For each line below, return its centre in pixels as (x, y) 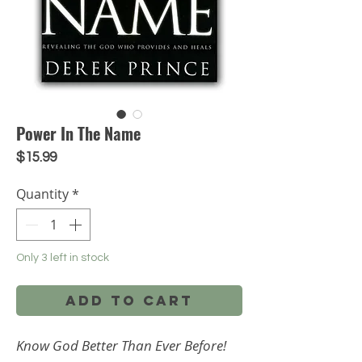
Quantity (42, 194)
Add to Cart (129, 300)
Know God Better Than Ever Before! (121, 345)
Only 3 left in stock (63, 257)
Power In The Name (78, 133)
